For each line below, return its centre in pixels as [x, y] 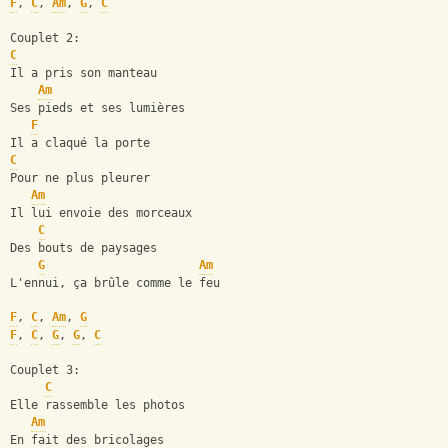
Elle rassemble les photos [97, 405]
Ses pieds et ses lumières [97, 108]
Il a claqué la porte [80, 143]
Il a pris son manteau [83, 73]
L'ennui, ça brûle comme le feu [115, 283]
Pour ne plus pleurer [80, 178]
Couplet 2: [45, 38]
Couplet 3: [45, 370]
